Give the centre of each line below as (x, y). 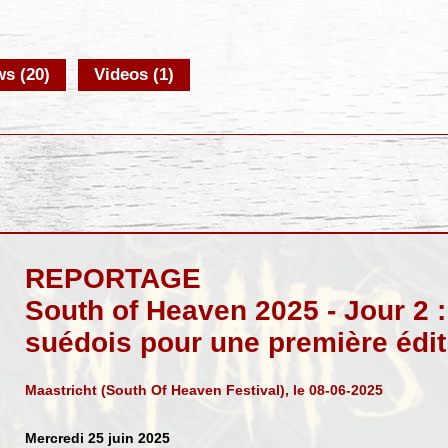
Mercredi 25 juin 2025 (97, 437)
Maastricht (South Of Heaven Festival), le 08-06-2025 (203, 389)
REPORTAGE (112, 278)
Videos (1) (134, 75)
